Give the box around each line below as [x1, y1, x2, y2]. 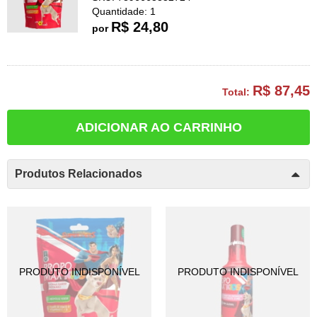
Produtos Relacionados [15, 168, 142, 180]
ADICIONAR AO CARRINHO [75, 120, 242, 134]
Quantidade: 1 [92, 6, 156, 17]
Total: [222, 86, 253, 98]
